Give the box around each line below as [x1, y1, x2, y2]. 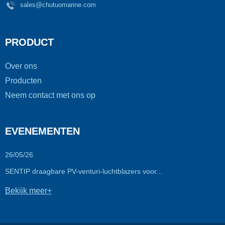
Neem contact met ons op [5, 91, 95, 100]
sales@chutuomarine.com [20, 1, 96, 9]
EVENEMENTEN [5, 126, 80, 137]
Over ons [5, 62, 37, 71]
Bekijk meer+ [5, 186, 52, 195]
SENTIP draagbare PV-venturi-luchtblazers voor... [5, 167, 162, 176]
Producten [5, 76, 42, 85]
